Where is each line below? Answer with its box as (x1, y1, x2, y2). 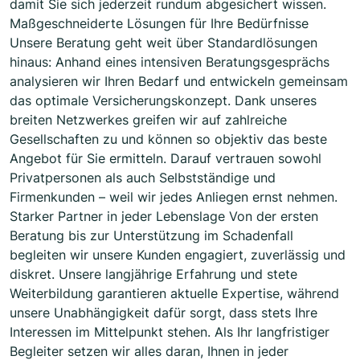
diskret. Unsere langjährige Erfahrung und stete (10, 266, 297, 283)
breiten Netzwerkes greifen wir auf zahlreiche (10, 112, 287, 129)
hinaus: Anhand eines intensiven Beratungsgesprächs (10, 54, 329, 71)
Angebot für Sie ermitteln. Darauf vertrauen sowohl (10, 150, 321, 167)
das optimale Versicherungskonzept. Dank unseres (10, 92, 317, 109)
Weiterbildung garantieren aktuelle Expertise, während (10, 285, 339, 302)
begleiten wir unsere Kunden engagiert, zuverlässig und (10, 247, 346, 264)
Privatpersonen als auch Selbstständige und (10, 170, 276, 186)
